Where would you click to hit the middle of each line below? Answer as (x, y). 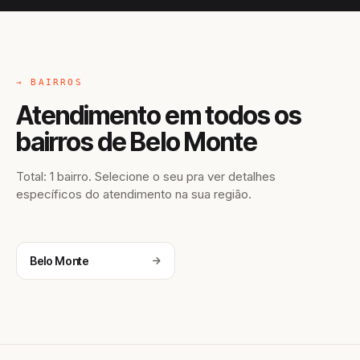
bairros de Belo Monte (137, 142)
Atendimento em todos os (159, 115)
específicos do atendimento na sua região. (134, 194)
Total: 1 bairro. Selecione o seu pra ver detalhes (146, 176)
